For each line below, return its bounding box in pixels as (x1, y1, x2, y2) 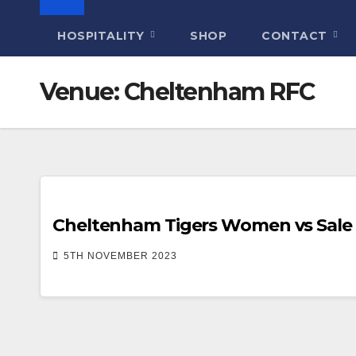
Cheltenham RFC (123, 77, 315, 106)
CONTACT (261, 29, 331, 43)
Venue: (40, 77, 124, 106)
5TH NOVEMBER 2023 (64, 250, 177, 261)
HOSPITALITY (57, 29, 148, 43)
